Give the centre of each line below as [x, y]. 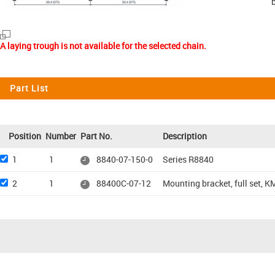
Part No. [96, 136]
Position [25, 136]
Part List [29, 88]
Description [185, 136]
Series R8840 [188, 159]
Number [61, 136]
